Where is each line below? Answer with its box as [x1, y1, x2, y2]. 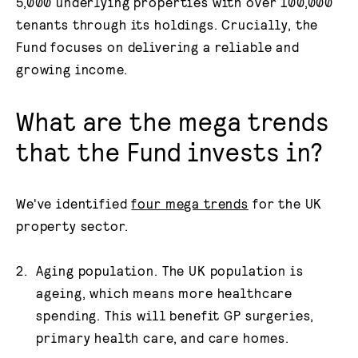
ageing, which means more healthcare [36, 284, 293, 301]
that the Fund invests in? [16, 135, 324, 166]
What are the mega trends [16, 105, 330, 136]
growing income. [16, 60, 128, 77]
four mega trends [131, 194, 249, 211]
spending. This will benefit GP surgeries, [36, 307, 315, 324]
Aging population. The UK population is [36, 262, 304, 279]
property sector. [16, 217, 129, 233]
